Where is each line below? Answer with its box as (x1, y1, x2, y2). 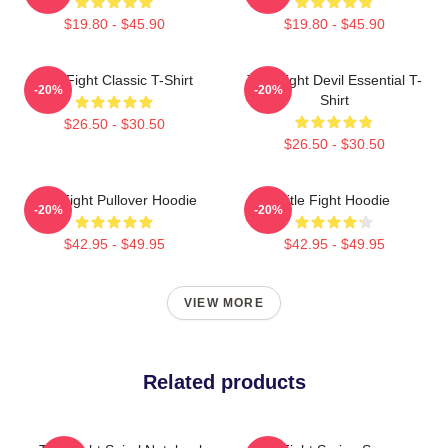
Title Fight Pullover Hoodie (31, 191, 197, 208)
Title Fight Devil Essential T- (246, 71, 422, 88)
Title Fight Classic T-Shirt (35, 71, 193, 88)
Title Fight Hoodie (278, 191, 390, 208)
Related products (142, 370, 306, 393)
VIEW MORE (184, 295, 264, 310)
